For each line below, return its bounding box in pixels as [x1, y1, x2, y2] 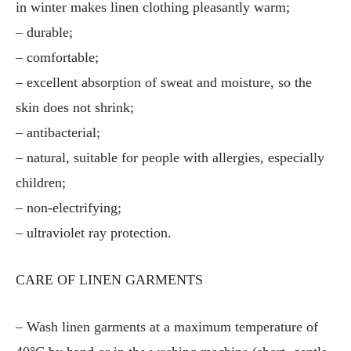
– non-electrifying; [16, 200, 121, 216]
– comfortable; [16, 49, 99, 66]
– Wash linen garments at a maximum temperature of [16, 319, 318, 335]
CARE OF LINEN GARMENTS [16, 272, 203, 288]
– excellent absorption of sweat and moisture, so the [16, 74, 312, 91]
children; [16, 175, 66, 191]
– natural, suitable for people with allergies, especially [16, 150, 324, 166]
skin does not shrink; [16, 100, 134, 116]
